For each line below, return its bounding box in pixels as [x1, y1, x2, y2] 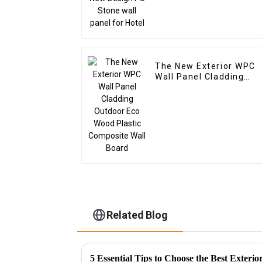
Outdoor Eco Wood [155, 82, 238, 92]
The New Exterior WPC [155, 61, 256, 71]
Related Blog [106, 208, 168, 221]
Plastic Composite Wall [155, 93, 258, 103]
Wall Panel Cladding [155, 72, 244, 82]
